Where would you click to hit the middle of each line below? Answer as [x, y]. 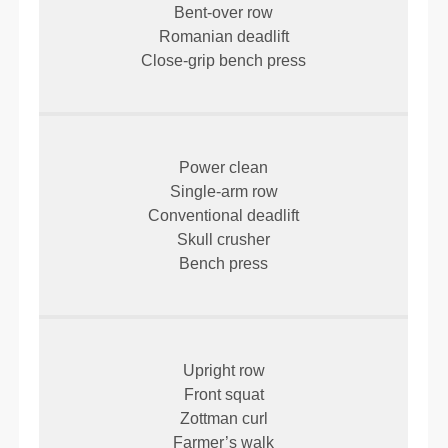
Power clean [224, 167]
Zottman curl [223, 418]
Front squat [223, 394]
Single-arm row [223, 191]
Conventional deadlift [224, 215]
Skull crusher [224, 239]
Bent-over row [224, 12]
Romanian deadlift [223, 36]
